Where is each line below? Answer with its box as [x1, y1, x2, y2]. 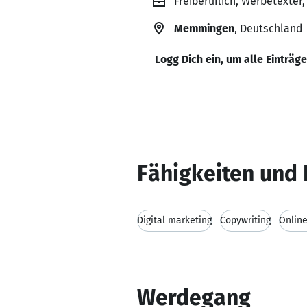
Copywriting [220, 214, 271, 226]
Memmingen [174, 22, 234, 35]
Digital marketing [137, 214, 212, 226]
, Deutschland [234, 22, 302, 35]
